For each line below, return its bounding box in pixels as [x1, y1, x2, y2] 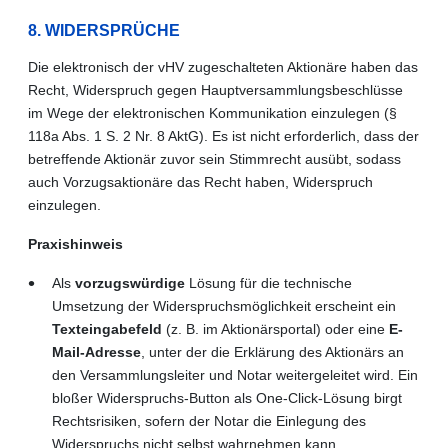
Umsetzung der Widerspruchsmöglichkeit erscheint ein [52, 297, 396, 314]
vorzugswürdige [75, 274, 185, 291]
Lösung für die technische [185, 274, 352, 291]
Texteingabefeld [52, 320, 162, 337]
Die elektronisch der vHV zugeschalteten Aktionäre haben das [28, 58, 418, 75]
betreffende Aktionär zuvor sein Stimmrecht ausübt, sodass [28, 150, 401, 167]
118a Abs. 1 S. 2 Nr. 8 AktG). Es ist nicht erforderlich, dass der [28, 127, 419, 144]
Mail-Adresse [52, 343, 141, 360]
